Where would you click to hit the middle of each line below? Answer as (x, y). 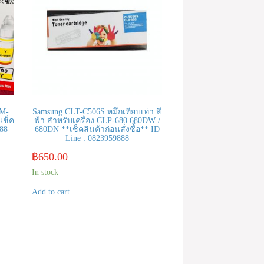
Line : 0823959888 (97, 138)
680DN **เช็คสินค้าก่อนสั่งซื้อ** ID (97, 130)
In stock (45, 173)
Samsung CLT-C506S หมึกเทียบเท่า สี (97, 112)
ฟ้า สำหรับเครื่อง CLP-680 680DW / (97, 121)
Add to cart (51, 192)
